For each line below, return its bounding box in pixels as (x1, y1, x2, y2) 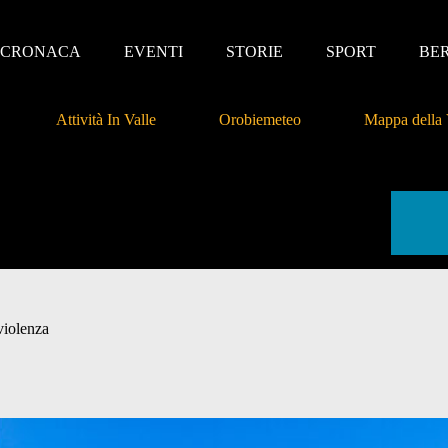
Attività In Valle (55, 111, 156, 129)
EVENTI (123, 42, 183, 60)
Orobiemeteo (218, 111, 301, 129)
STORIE (225, 42, 283, 60)
